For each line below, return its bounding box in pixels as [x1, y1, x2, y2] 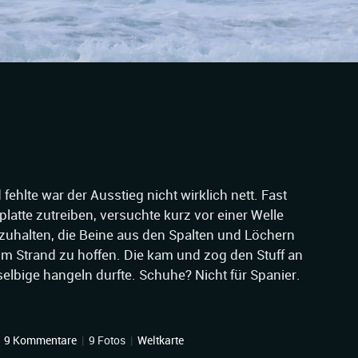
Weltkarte [137, 333, 184, 347]
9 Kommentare [4, 333, 77, 347]
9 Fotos [86, 333, 128, 347]
